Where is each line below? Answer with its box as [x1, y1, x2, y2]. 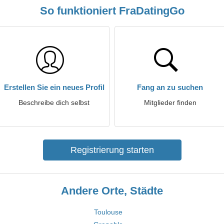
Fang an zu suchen [137, 83, 203, 91]
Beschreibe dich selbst [18, 98, 89, 106]
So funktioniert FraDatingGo [39, 4, 184, 17]
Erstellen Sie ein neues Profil [3, 83, 104, 91]
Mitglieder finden [143, 98, 196, 106]
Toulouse [94, 208, 122, 216]
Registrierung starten [70, 145, 154, 155]
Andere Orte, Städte [61, 184, 163, 197]
